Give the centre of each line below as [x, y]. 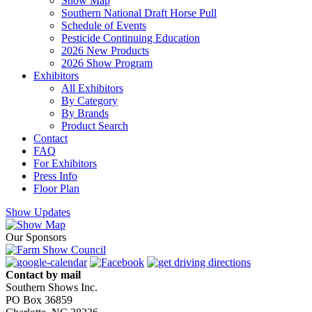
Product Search [95, 126]
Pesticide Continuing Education [131, 38]
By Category [89, 101]
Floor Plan [56, 188]
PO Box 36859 [39, 300]
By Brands [85, 113]
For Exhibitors [65, 163]
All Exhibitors [92, 88]
